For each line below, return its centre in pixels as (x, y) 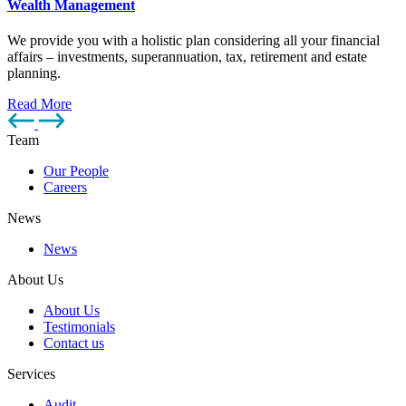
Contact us (74, 343)
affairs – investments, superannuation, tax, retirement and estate (187, 57)
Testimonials (79, 327)
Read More (39, 104)
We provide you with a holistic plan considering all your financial (193, 41)
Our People (76, 171)
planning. (34, 73)
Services (31, 374)
